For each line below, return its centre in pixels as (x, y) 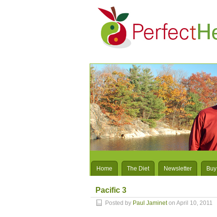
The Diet (138, 169)
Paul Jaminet (150, 203)
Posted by (119, 203)
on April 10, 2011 (190, 203)
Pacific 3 (111, 190)
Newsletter (178, 169)
